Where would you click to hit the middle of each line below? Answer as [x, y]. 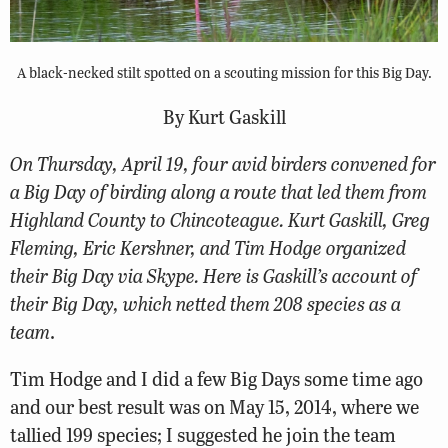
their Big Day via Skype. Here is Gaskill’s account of [213, 275]
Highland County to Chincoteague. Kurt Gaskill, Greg [220, 219]
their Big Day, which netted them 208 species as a [205, 303]
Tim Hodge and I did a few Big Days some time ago [216, 378]
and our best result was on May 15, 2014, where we [214, 406]
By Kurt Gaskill [224, 116]
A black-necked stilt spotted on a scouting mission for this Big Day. [224, 71]
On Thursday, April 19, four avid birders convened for [223, 163]
